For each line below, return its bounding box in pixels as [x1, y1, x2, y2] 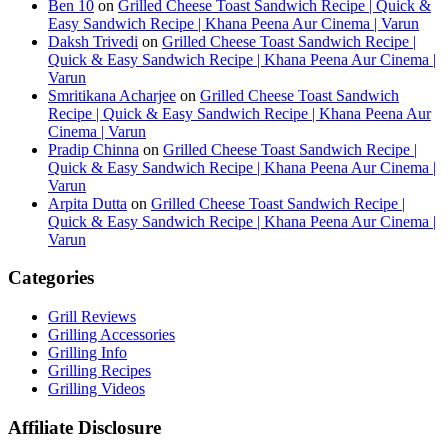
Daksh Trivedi [48, 32, 138, 50]
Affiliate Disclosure [8, 416, 161, 438]
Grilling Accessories [48, 325, 175, 343]
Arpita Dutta [48, 194, 127, 212]
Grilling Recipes [48, 361, 151, 379]
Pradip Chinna [48, 140, 139, 158]
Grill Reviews [48, 307, 136, 325]
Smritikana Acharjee [48, 86, 176, 104]
